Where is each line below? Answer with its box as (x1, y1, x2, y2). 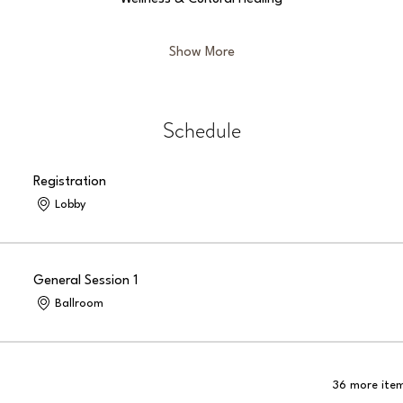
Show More (168, 46, 235, 59)
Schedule (162, 115, 241, 146)
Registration (33, 175, 107, 189)
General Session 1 (33, 274, 139, 288)
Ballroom (55, 297, 104, 309)
